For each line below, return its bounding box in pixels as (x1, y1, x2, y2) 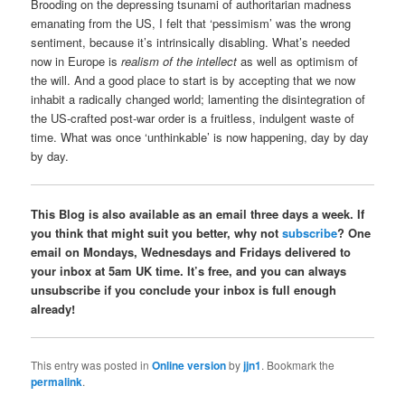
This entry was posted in (31, 357, 153, 373)
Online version (152, 357, 227, 374)
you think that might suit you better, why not (31, 224, 283, 242)
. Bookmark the (261, 357, 335, 373)
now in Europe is (31, 52, 122, 70)
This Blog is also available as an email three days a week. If (31, 205, 365, 223)
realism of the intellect (121, 52, 238, 70)
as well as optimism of (237, 52, 359, 70)
